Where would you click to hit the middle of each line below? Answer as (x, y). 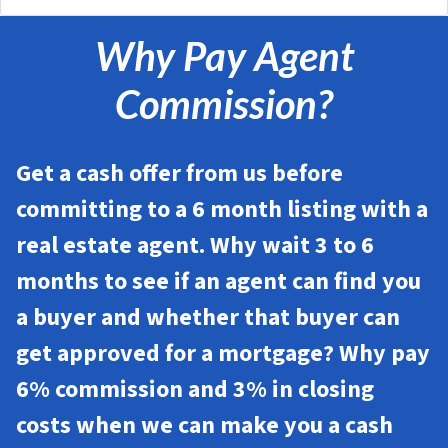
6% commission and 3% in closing (195, 390)
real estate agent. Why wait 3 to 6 (195, 246)
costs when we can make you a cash (204, 426)
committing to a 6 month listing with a (222, 210)
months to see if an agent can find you (218, 282)
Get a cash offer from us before (179, 174)
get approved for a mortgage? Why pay (223, 354)
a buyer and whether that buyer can (208, 318)
